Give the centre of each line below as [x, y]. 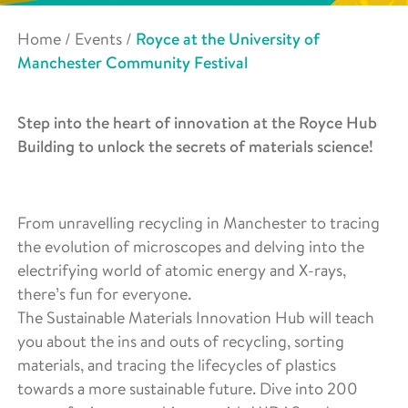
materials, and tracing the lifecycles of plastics [177, 365]
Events [98, 39]
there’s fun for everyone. [104, 294]
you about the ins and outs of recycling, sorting [181, 342]
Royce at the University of [228, 40]
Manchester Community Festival [133, 63]
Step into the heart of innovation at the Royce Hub [197, 123]
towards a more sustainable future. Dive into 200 [188, 389]
